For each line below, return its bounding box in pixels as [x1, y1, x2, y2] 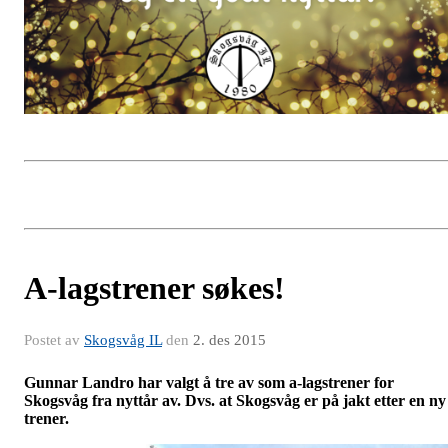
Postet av [24, 332, 84, 349]
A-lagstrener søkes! [24, 270, 285, 307]
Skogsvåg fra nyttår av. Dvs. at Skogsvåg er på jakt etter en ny [24, 392, 446, 410]
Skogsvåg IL [84, 332, 162, 349]
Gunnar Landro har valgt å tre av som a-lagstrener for [24, 374, 394, 392]
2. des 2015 [193, 332, 266, 349]
